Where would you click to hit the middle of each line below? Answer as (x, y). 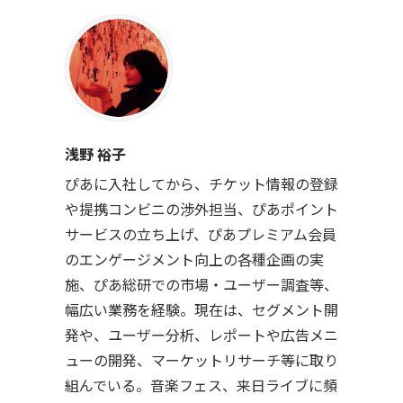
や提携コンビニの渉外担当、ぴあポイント (201, 208)
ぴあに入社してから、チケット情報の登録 (201, 183)
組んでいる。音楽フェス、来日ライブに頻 (201, 385)
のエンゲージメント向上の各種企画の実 (194, 259)
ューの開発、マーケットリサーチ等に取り (201, 359)
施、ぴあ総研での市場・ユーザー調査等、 (201, 284)
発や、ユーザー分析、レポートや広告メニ (201, 334)
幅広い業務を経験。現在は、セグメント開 (201, 309)
